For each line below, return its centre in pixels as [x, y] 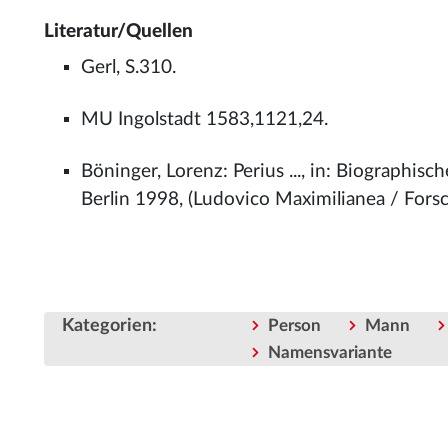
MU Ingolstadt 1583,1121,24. [205, 119]
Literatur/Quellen [118, 31]
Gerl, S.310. [129, 67]
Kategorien [107, 326]
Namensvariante [330, 353]
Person [294, 326]
